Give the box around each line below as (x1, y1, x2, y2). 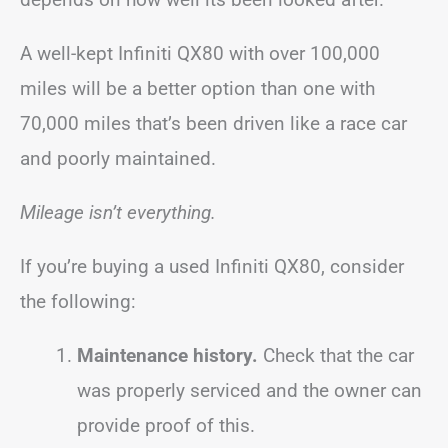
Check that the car (258, 343, 414, 367)
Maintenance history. (77, 343, 258, 367)
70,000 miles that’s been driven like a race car (20, 111, 407, 135)
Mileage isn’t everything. (20, 200, 216, 224)
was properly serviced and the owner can (77, 378, 422, 402)
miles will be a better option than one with (20, 76, 375, 100)
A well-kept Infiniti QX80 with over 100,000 (20, 41, 380, 65)
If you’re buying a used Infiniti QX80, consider (20, 254, 404, 278)
